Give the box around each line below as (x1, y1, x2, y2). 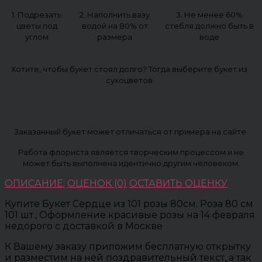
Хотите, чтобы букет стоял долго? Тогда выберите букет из (11, 64, 247, 74)
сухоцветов (105, 75, 153, 85)
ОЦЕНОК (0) (67, 177, 127, 189)
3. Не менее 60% (175, 9, 243, 19)
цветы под (16, 20, 57, 30)
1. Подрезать (12, 9, 61, 19)
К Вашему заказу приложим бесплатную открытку (5, 240, 251, 252)
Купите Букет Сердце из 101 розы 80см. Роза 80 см (5, 198, 253, 209)
